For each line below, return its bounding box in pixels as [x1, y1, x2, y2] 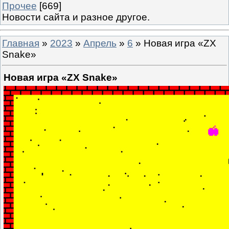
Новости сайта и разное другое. [2, 11, 150, 22]
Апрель [83, 37, 117, 49]
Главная [2, 37, 39, 49]
